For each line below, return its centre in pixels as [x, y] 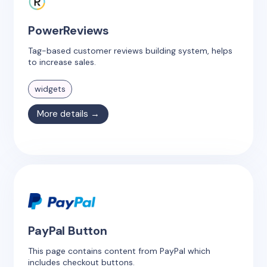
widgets [50, 89]
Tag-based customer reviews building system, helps [131, 50]
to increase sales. [62, 62]
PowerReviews [69, 30]
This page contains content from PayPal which [119, 251]
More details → [69, 114]
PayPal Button [68, 230]
